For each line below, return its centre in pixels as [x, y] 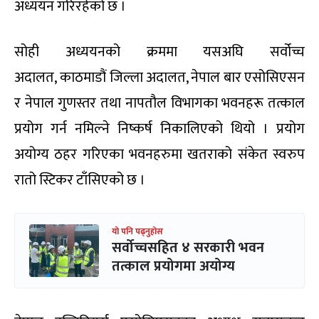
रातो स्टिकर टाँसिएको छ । [80, 180]
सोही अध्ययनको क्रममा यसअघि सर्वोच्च [159, 52]
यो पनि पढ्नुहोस [137, 231]
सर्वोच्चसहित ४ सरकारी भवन [188, 247]
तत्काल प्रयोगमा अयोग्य [177, 266]
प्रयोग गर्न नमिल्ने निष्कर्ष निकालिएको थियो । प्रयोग [159, 129]
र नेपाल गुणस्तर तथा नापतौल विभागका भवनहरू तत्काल [159, 103]
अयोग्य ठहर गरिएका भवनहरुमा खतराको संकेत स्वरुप [159, 154]
